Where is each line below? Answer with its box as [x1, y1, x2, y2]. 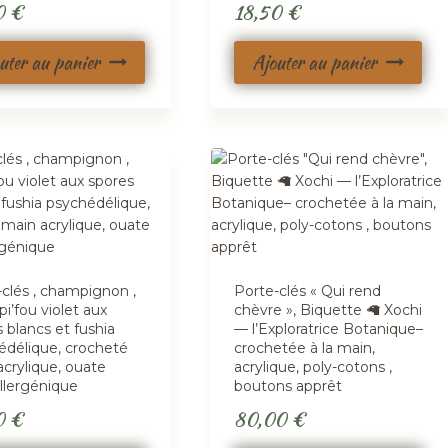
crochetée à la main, [234, 338, 376, 357]
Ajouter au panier [252, 48, 378, 76]
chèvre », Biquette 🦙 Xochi [234, 300, 423, 319]
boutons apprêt [234, 376, 343, 395]
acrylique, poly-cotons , [234, 357, 393, 376]
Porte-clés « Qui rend [234, 281, 382, 300]
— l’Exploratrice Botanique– [234, 319, 424, 338]
